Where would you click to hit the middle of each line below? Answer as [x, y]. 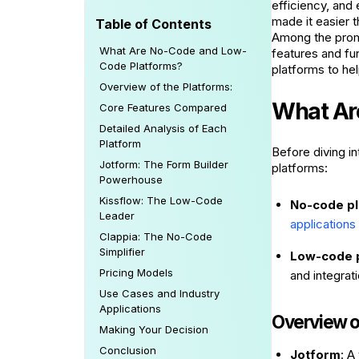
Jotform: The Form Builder [164, 164]
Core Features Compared [163, 107]
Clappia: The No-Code [156, 236]
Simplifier [122, 252]
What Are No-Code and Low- [173, 50]
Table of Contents [153, 24]
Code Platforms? [141, 66]
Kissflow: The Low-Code [161, 200]
